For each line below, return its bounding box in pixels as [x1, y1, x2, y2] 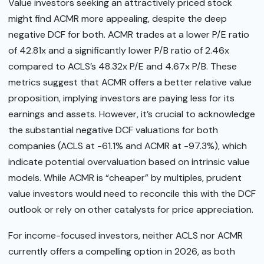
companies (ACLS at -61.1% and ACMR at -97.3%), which [8, 140, 247, 153]
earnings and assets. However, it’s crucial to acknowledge [8, 108, 255, 121]
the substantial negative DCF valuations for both [8, 124, 218, 137]
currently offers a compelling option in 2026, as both [8, 245, 235, 258]
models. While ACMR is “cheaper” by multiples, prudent [8, 171, 242, 184]
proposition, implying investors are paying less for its [8, 92, 235, 105]
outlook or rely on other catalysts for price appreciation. [8, 203, 253, 216]
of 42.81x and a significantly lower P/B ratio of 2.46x [8, 44, 229, 57]
